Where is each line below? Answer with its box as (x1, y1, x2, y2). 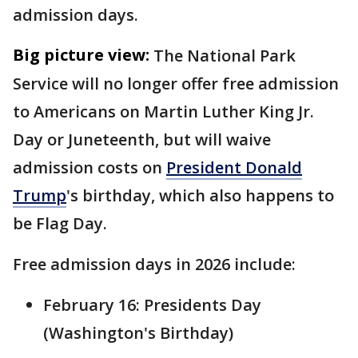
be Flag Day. (13, 213, 111, 234)
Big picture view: (13, 44, 149, 66)
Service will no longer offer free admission (13, 73, 339, 94)
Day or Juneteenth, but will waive (13, 129, 271, 150)
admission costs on (13, 157, 166, 178)
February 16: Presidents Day (43, 294, 261, 316)
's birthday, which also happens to (66, 185, 334, 206)
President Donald (166, 157, 302, 178)
